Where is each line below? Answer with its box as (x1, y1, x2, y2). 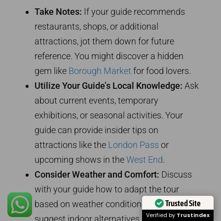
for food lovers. (131, 66, 191, 76)
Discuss (159, 169, 192, 180)
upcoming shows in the (35, 154, 126, 165)
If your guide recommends (82, 6, 185, 17)
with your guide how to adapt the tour (35, 184, 179, 195)
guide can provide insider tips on (35, 125, 158, 136)
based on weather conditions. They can (35, 199, 185, 210)
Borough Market (69, 66, 131, 76)
